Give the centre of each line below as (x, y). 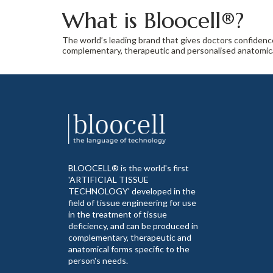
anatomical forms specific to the (129, 249)
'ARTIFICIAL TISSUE (108, 179)
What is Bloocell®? (153, 20)
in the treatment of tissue (118, 214)
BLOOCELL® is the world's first (129, 168)
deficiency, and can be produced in (133, 225)
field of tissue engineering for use (132, 202)
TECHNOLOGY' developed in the (132, 191)
